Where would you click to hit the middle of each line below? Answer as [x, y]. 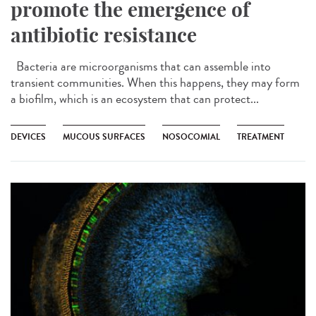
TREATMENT [261, 136]
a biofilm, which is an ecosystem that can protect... [135, 98]
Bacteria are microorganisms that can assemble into [141, 66]
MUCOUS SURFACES [104, 136]
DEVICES [28, 136]
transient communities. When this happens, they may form [155, 82]
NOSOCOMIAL [191, 136]
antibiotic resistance [104, 35]
